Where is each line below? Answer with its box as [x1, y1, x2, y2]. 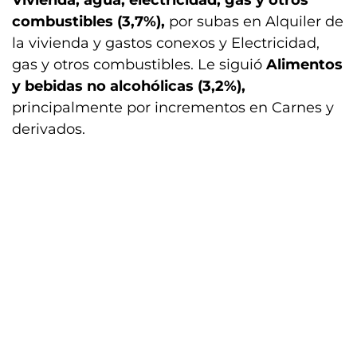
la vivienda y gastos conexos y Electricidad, [12, 34, 320, 52]
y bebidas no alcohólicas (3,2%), [12, 77, 245, 95]
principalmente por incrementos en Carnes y [12, 99, 334, 116]
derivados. [12, 120, 85, 138]
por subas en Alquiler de [169, 13, 343, 30]
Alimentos [266, 56, 343, 73]
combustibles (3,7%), [12, 13, 169, 30]
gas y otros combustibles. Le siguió [12, 56, 266, 73]
